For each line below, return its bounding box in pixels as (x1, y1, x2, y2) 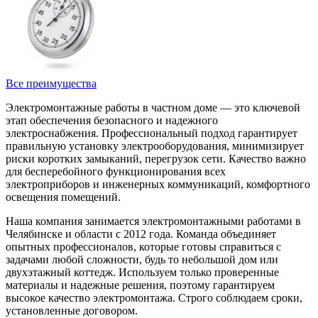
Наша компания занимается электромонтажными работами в (6, 215, 301, 228)
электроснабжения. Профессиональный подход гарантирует (6, 127, 297, 140)
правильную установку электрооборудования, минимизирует (6, 140, 304, 153)
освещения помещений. (6, 191, 121, 204)
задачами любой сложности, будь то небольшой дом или (6, 253, 278, 266)
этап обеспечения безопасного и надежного (6, 114, 218, 127)
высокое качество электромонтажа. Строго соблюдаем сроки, (6, 292, 302, 305)
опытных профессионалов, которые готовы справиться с (6, 241, 281, 253)
